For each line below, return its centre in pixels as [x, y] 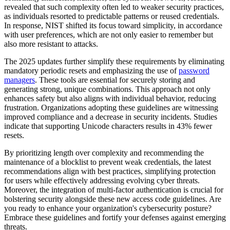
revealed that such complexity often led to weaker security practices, [114, 7]
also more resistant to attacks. [51, 44]
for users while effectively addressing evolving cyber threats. [102, 181]
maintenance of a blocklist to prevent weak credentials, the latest [108, 162]
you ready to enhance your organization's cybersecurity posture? [108, 208]
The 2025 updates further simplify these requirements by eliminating [114, 62]
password [194, 71]
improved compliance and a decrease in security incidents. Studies [111, 117]
